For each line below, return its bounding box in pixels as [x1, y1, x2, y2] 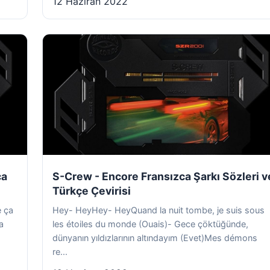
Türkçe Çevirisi [52, 184, 131, 197]
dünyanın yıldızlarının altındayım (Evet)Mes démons [52, 233, 257, 243]
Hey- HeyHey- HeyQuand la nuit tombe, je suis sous [52, 205, 265, 215]
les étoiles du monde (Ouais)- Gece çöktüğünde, [52, 219, 248, 229]
